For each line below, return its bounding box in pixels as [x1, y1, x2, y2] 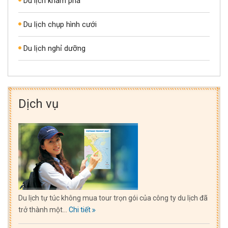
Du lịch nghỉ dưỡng [23, 43, 85, 53]
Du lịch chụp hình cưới [23, 19, 97, 29]
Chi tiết [69, 205, 92, 214]
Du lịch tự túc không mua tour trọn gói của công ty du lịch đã [18, 193, 208, 202]
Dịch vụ [18, 96, 59, 111]
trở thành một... [18, 205, 69, 214]
